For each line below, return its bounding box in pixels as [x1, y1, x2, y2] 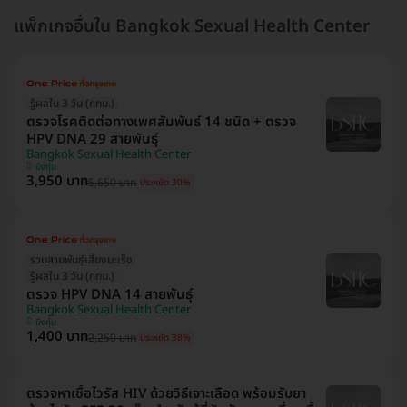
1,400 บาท [26, 325, 88, 347]
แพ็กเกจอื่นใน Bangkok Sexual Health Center [14, 13, 370, 40]
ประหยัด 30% [140, 175, 191, 191]
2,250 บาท [88, 329, 136, 346]
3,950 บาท [26, 170, 88, 192]
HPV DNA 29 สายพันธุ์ [26, 128, 158, 150]
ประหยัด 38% [140, 331, 191, 346]
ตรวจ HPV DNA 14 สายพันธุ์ [26, 283, 193, 305]
